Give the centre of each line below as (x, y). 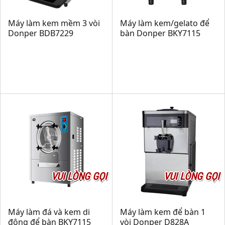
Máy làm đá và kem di (49, 212)
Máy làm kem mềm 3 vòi (54, 23)
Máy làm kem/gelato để (165, 23)
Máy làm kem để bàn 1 (163, 212)
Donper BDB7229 (41, 33)
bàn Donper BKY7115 (160, 33)
